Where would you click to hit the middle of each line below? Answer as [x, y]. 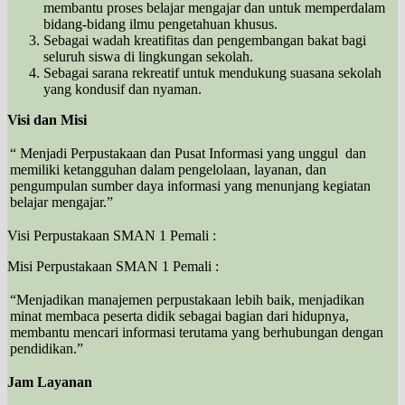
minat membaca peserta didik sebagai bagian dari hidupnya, [179, 316]
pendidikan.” [47, 348]
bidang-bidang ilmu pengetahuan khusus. [160, 24]
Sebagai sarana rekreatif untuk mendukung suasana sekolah [212, 72]
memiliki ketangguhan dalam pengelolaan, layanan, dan [168, 169]
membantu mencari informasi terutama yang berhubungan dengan [197, 332]
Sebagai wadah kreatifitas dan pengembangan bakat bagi [205, 40]
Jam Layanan [50, 381]
